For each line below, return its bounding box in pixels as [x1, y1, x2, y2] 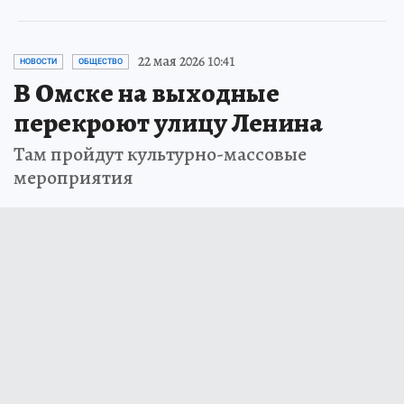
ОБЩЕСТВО [78, 57, 123, 67]
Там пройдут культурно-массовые [14, 141, 307, 169]
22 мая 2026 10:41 [138, 51, 235, 72]
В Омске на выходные [14, 75, 280, 112]
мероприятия [14, 164, 133, 192]
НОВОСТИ [20, 57, 57, 67]
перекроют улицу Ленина [14, 105, 323, 142]
